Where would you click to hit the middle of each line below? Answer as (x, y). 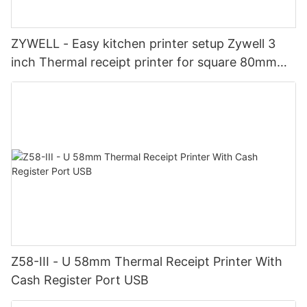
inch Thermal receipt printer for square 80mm (144, 62)
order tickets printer (69, 80)
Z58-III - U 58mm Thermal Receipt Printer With (147, 262)
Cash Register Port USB (80, 280)
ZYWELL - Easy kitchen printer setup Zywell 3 (143, 43)
